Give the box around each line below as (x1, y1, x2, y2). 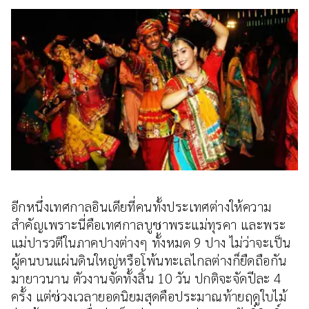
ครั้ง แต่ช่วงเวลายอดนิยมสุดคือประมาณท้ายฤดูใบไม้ (11, 287, 287, 305)
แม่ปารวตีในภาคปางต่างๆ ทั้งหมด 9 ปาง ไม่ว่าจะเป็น (11, 233, 291, 251)
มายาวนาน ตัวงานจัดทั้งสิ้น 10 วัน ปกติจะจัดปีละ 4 (11, 269, 281, 287)
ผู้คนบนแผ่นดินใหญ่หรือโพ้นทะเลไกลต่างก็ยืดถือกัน (11, 251, 287, 269)
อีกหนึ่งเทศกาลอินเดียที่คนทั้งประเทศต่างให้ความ (11, 197, 272, 215)
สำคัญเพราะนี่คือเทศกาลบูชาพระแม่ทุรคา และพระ (11, 215, 286, 233)
